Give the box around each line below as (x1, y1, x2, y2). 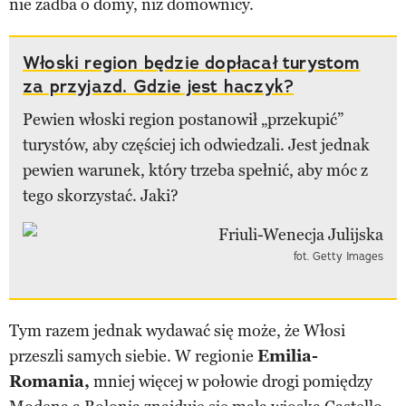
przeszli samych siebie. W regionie (9, 345, 257, 366)
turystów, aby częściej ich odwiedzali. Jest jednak (23, 134, 370, 155)
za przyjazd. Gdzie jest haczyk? (23, 73, 295, 98)
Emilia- (257, 345, 318, 366)
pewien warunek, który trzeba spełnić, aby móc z (23, 159, 368, 180)
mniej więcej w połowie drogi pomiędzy (90, 371, 372, 391)
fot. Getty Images (294, 248, 383, 263)
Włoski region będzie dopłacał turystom (23, 50, 361, 74)
